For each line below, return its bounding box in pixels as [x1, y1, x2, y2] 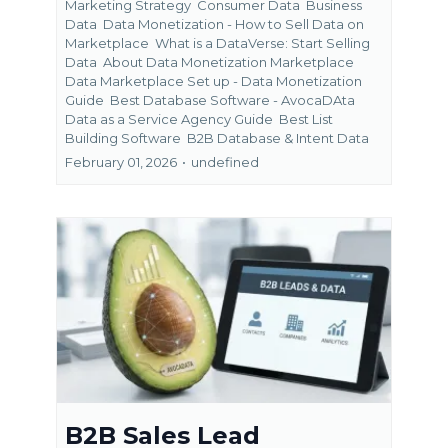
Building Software [65, 129, 184, 146]
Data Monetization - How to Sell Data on [103, 15, 364, 32]
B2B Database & [187, 129, 293, 146]
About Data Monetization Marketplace [103, 53, 354, 70]
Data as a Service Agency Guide [65, 110, 276, 127]
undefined [191, 153, 259, 170]
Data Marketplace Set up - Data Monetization [65, 72, 362, 89]
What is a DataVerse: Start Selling [155, 34, 370, 51]
